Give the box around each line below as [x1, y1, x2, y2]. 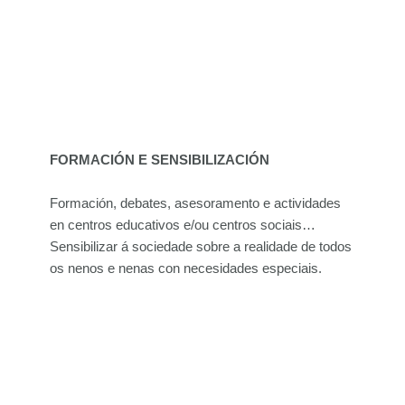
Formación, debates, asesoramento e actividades [50, 195, 341, 211]
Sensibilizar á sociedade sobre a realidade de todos [50, 239, 352, 254]
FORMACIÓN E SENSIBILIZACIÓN [50, 152, 269, 167]
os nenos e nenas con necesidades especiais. [50, 260, 322, 276]
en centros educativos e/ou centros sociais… [50, 217, 316, 232]
